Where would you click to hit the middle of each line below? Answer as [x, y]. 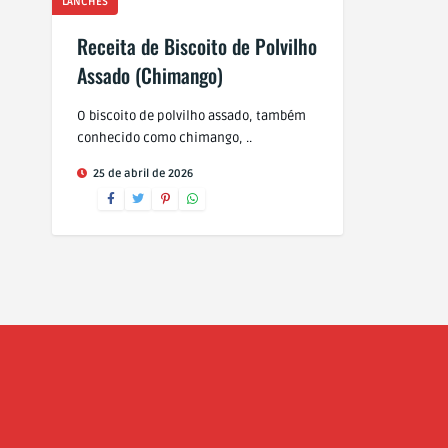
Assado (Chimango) [150, 75]
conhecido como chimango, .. [164, 138]
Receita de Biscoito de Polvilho [197, 46]
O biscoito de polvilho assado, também [191, 116]
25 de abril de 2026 [141, 173]
